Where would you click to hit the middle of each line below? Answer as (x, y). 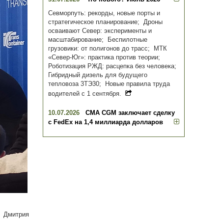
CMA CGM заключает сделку (130, 113)
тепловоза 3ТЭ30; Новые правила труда (109, 84)
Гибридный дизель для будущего (98, 75)
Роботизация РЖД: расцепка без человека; (113, 66)
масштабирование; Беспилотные (98, 40)
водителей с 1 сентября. (87, 94)
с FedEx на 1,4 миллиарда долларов (106, 122)
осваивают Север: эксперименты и (100, 31)
